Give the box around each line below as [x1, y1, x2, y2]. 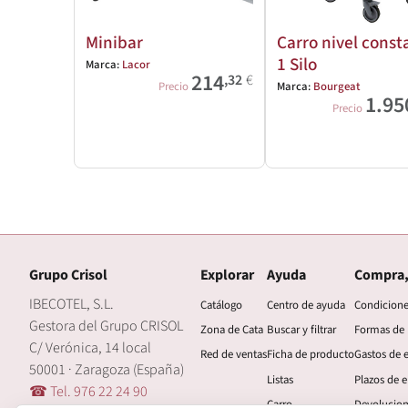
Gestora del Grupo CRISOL [29, 316, 183, 337]
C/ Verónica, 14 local [29, 338, 151, 359]
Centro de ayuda [267, 297, 345, 314]
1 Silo [276, 51, 317, 77]
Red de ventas [200, 346, 267, 363]
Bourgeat [312, 77, 360, 95]
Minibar [85, 29, 143, 56]
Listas [267, 371, 293, 388]
